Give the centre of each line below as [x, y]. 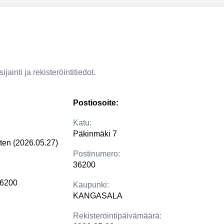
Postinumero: [96, 154]
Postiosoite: [96, 103]
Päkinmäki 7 [95, 134]
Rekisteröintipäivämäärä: [117, 216]
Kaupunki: [91, 185]
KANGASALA [98, 196]
